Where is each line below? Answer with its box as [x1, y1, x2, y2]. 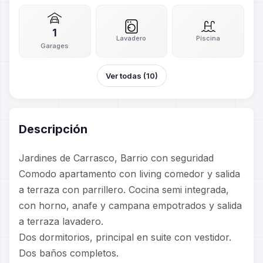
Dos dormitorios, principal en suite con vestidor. [19, 231, 231, 243]
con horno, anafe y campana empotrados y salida [19, 200, 242, 211]
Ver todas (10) [105, 71, 158, 80]
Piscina [196, 33, 221, 42]
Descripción [19, 122, 87, 136]
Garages [41, 42, 69, 50]
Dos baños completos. [19, 247, 119, 259]
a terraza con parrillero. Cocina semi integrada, [19, 184, 229, 195]
